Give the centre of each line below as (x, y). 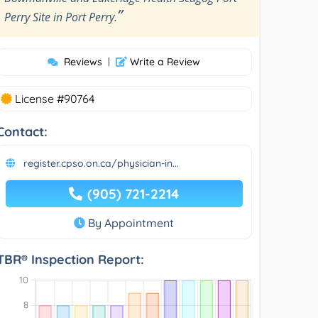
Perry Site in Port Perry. (61, 17)
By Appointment (130, 223)
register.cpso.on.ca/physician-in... (102, 163)
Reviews (83, 61)
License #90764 (54, 98)
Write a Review (164, 61)
